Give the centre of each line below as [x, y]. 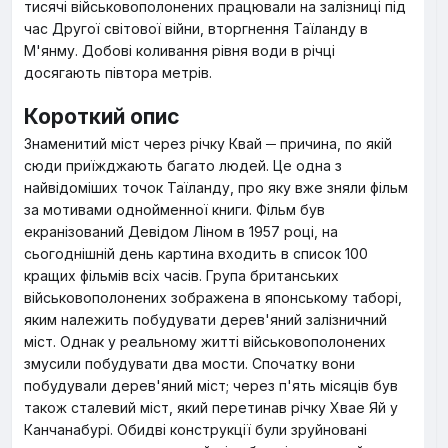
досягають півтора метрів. [118, 72]
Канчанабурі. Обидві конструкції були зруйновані [195, 429]
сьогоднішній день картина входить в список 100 [196, 253]
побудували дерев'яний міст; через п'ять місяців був [211, 385]
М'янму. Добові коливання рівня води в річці [179, 50]
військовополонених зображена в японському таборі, [213, 297]
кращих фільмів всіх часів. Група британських [181, 275]
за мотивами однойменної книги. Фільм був [174, 209]
